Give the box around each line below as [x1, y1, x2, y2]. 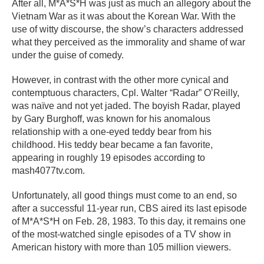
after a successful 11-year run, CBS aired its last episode [12, 203, 247, 213]
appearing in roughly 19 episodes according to [12, 153, 205, 163]
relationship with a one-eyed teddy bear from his [12, 127, 212, 137]
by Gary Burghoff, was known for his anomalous [12, 114, 210, 124]
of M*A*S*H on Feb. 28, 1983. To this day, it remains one [12, 216, 246, 226]
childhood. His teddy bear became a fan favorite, [12, 140, 213, 150]
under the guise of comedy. [12, 50, 124, 60]
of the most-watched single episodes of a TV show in [12, 229, 231, 239]
